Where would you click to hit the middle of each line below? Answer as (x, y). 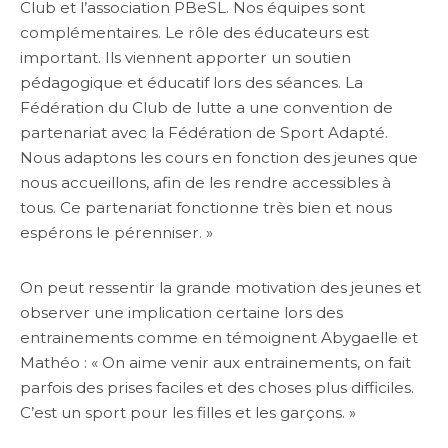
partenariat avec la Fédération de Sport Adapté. (204, 132)
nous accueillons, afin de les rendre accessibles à (205, 182)
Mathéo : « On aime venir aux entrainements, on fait (215, 362)
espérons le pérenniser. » (116, 232)
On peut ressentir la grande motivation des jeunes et (220, 287)
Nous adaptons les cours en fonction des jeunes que (219, 157)
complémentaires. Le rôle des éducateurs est (194, 32)
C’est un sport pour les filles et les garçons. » (188, 412)
